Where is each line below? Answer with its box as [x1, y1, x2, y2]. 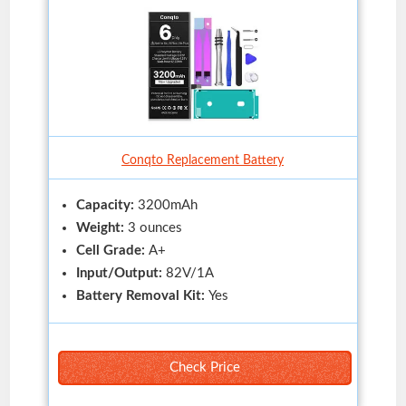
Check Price [169, 360, 240, 374]
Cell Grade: [75, 243, 149, 257]
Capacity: [75, 198, 138, 212]
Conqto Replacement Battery [121, 153, 285, 167]
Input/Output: [75, 266, 166, 280]
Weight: [75, 220, 128, 235]
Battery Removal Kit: [75, 288, 208, 303]
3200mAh [137, 198, 198, 212]
